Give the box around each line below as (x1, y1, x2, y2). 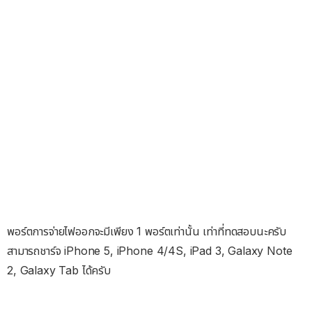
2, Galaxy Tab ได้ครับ (7, 263, 111, 277)
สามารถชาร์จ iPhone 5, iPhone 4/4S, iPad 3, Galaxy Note (7, 243, 292, 258)
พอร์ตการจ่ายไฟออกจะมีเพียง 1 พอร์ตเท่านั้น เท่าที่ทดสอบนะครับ (7, 224, 287, 238)
